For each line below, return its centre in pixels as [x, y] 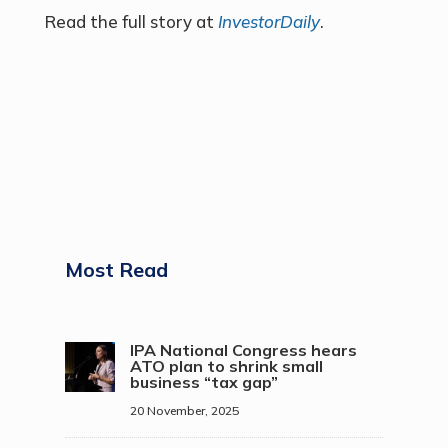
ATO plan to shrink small [226, 366]
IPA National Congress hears [243, 350]
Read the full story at [131, 21]
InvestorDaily [268, 21]
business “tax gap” [203, 382]
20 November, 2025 [184, 410]
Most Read [116, 269]
